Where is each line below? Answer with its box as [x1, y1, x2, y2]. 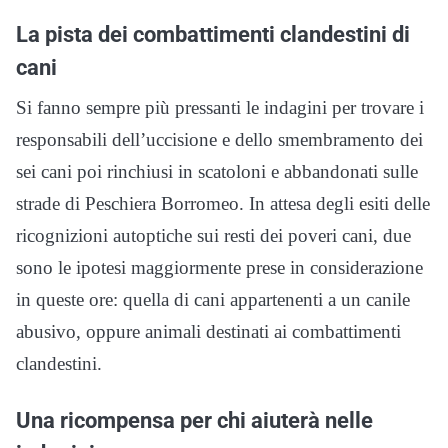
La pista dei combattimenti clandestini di [16, 21, 410, 48]
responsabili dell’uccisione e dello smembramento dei [16, 129, 423, 151]
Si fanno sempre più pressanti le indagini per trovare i [16, 97, 424, 119]
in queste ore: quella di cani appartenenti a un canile [16, 289, 410, 311]
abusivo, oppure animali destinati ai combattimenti [16, 321, 401, 343]
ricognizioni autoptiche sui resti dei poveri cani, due [16, 225, 411, 247]
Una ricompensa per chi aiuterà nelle [16, 407, 373, 434]
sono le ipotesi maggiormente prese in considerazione [16, 257, 423, 279]
